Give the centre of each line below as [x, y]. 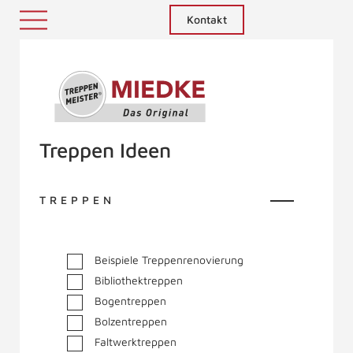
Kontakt [206, 19]
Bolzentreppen [131, 321]
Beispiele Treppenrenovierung [169, 260]
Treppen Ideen [105, 150]
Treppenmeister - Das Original [147, 130]
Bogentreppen [130, 301]
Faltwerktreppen [136, 342]
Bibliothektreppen [139, 280]
